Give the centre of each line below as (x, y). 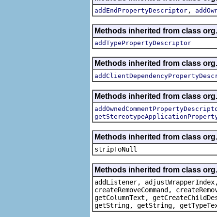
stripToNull (116, 149)
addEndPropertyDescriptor (141, 10)
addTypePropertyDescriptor (143, 43)
